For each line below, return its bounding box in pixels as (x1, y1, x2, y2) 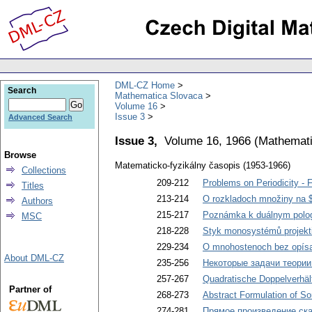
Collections (22, 165, 66, 175)
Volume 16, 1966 (164, 133, 251, 148)
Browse (4, 150, 36, 160)
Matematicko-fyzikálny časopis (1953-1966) (115, 160, 290, 171)
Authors (22, 196, 53, 206)
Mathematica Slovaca (115, 90, 203, 101)
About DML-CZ (4, 253, 64, 263)
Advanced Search (8, 113, 72, 121)
